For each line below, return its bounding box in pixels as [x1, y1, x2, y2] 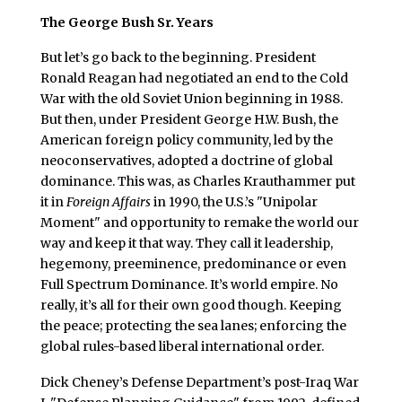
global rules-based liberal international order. [39, 338, 324, 355]
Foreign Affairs [66, 194, 151, 211]
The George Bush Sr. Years [39, 13, 214, 31]
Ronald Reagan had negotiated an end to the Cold [39, 70, 348, 87]
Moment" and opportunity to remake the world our [39, 214, 359, 232]
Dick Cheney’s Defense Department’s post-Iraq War [39, 374, 359, 391]
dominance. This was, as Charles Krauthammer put [39, 173, 355, 190]
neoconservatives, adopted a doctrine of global [39, 153, 333, 170]
